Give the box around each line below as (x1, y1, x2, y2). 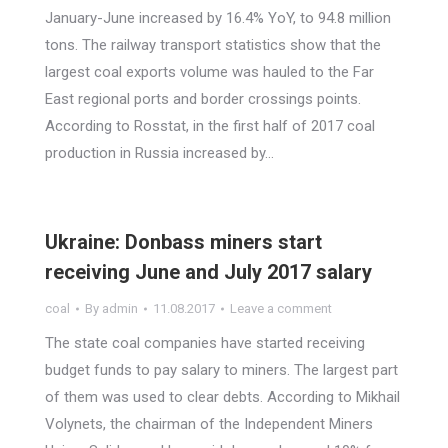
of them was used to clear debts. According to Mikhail (45, 388, 400, 406)
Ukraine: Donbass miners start (45, 230, 322, 254)
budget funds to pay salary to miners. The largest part (45, 361, 398, 379)
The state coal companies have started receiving (45, 334, 365, 352)
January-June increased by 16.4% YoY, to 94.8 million (45, 9, 391, 27)
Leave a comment (230, 301, 332, 316)
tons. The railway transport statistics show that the (45, 36, 381, 54)
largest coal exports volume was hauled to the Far (45, 63, 374, 81)
